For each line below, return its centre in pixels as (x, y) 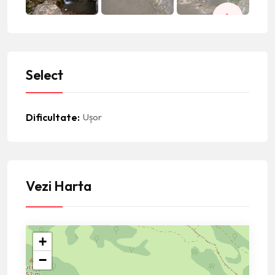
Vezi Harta (59, 186)
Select (45, 75)
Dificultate (52, 117)
